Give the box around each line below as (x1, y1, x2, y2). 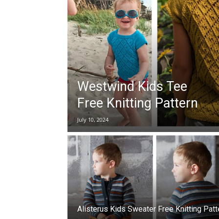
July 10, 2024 (77, 116, 109, 123)
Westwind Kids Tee (77, 79, 187, 94)
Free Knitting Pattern (77, 95, 198, 111)
